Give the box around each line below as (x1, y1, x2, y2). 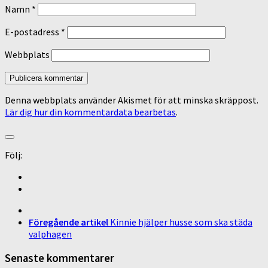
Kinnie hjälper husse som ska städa (110, 215, 252, 228)
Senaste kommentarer (5, 251, 114, 265)
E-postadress (5, 25, 61, 38)
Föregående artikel (29, 215, 108, 228)
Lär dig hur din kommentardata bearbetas (5, 105, 176, 118)
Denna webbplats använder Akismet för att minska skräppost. (5, 93, 258, 106)
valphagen (29, 227, 72, 240)
